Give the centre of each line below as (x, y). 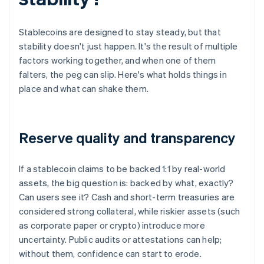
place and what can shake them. (84, 89)
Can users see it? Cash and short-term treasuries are (127, 197)
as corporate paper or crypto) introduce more (112, 225)
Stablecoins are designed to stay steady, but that (120, 32)
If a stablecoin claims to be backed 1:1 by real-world (122, 169)
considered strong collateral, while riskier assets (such (130, 211)
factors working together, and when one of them (118, 60)
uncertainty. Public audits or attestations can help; (121, 240)
